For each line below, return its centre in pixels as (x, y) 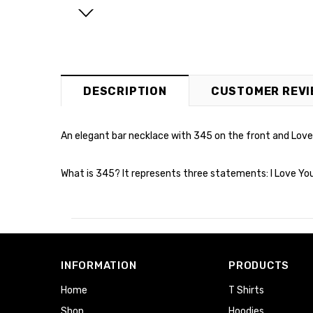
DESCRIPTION (125, 91)
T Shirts (246, 290)
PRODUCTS (259, 265)
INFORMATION (99, 265)
